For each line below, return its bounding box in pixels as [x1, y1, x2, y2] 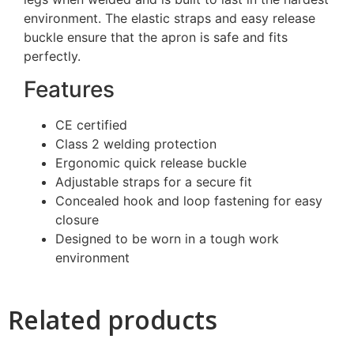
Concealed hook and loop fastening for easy [55, 193, 322, 209]
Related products [8, 303, 217, 337]
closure [55, 212, 99, 228]
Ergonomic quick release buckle [55, 155, 247, 171]
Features [24, 76, 115, 104]
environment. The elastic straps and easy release [24, 10, 315, 27]
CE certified [55, 117, 127, 134]
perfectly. [24, 48, 81, 65]
